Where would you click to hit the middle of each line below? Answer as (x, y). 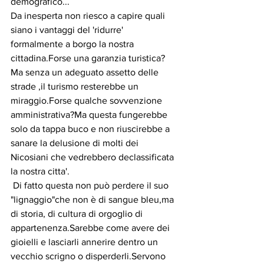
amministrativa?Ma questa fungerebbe (90, 115)
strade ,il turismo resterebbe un (76, 87)
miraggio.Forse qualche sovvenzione (88, 101)
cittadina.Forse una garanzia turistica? (88, 58)
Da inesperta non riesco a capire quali (89, 16)
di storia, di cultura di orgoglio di (78, 214)
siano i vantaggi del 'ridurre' (68, 30)
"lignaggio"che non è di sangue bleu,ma (93, 200)
